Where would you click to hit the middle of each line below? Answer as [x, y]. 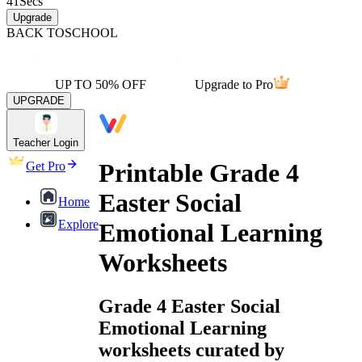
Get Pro [46, 166]
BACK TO [36, 33]
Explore [78, 224]
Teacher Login [46, 143]
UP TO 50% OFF [101, 84]
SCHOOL [91, 33]
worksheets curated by [192, 349]
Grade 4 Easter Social [189, 306]
